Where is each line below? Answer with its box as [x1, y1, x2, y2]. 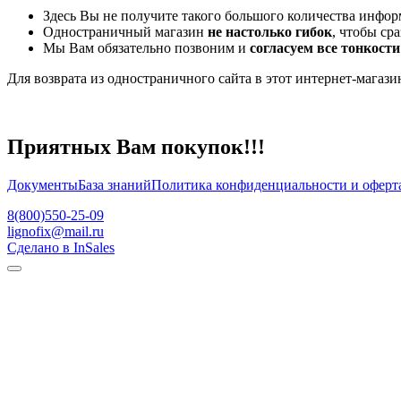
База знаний [78, 177, 151, 193]
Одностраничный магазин [43, 24, 208, 40]
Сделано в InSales [7, 240, 115, 256]
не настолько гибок [208, 24, 332, 40]
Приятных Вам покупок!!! [7, 135, 265, 159]
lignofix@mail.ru [7, 224, 104, 240]
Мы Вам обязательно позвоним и [43, 40, 250, 56]
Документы [7, 177, 78, 193]
